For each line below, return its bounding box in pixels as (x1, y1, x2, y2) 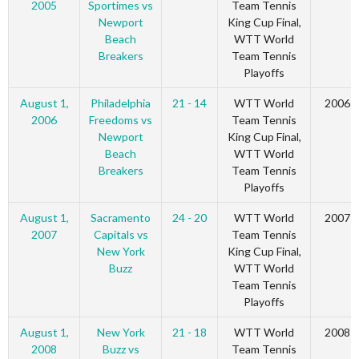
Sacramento (91, 211, 151, 225)
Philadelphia (91, 96, 151, 111)
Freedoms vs (89, 113, 152, 127)
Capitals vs (93, 228, 148, 242)
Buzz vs (102, 342, 139, 357)
